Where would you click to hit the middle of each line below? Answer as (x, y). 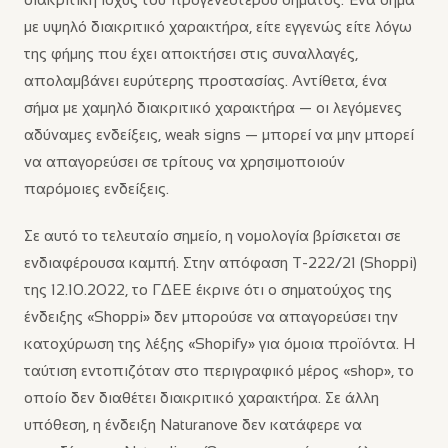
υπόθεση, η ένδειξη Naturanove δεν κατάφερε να (193, 424)
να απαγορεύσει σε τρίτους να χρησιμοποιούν (184, 161)
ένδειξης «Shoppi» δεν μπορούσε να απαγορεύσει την (211, 316)
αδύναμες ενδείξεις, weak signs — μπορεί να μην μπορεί (219, 134)
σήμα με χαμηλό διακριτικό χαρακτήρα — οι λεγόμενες (213, 107)
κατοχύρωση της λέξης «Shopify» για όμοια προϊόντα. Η (219, 343)
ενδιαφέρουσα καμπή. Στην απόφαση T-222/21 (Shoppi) (220, 262)
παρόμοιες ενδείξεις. (96, 188)
